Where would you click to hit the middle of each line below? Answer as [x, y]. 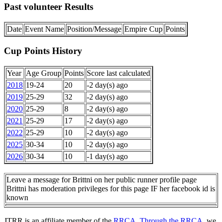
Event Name [44, 29]
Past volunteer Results [49, 6]
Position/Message [94, 29]
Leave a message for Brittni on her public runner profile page [102, 180]
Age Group [44, 73]
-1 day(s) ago [107, 157]
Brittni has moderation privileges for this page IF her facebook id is [111, 189]
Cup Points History [43, 51]
